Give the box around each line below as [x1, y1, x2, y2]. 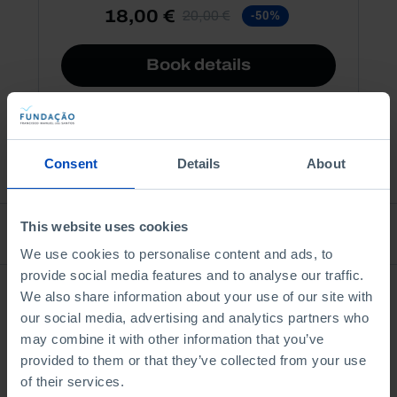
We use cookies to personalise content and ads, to [20, 246, 333, 261]
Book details [146, 55, 252, 74]
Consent [44, 155, 97, 171]
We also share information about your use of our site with [20, 289, 373, 304]
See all [267, 152, 324, 170]
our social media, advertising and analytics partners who [20, 310, 369, 325]
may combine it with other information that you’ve [20, 331, 324, 346]
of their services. [20, 374, 124, 389]
